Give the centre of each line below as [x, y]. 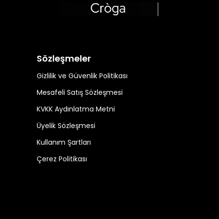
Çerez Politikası [62, 159]
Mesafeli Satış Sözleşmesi [80, 93]
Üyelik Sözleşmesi [66, 126]
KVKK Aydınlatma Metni [76, 109]
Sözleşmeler [64, 59]
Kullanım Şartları [64, 142]
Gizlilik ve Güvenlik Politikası [82, 76]
